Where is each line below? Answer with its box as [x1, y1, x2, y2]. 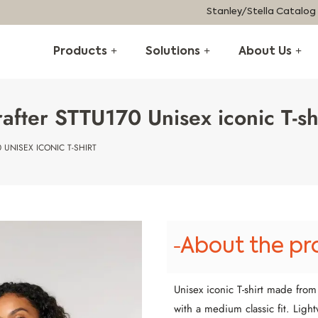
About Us [238, 46, 292, 57]
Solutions [146, 46, 201, 57]
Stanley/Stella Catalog [207, 7, 316, 16]
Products [53, 46, 108, 57]
